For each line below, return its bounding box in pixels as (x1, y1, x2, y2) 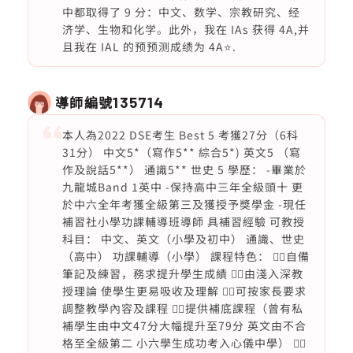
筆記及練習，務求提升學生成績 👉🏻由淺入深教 (61, 266, 303, 281)
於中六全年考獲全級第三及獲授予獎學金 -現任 (61, 196, 307, 212)
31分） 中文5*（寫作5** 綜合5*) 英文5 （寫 (61, 144, 301, 160)
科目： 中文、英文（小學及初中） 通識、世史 (61, 231, 305, 247)
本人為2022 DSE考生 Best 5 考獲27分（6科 (61, 127, 299, 143)
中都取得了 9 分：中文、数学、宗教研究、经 (61, 4, 300, 20)
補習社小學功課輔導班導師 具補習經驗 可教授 (61, 214, 305, 229)
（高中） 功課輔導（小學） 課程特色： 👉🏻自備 (61, 248, 310, 264)
